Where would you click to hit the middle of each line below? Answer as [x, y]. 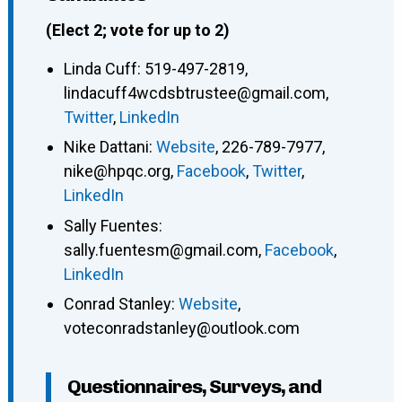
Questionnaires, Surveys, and [194, 387]
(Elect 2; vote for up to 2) [137, 30]
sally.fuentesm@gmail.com [161, 249]
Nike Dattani [106, 147]
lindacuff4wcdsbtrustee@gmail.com [194, 92]
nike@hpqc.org [117, 171]
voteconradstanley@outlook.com [181, 328]
